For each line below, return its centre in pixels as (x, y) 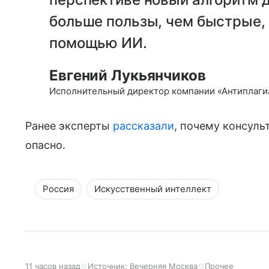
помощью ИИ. (98, 43)
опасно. (46, 145)
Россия (58, 189)
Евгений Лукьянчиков (128, 75)
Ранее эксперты (69, 125)
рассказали (144, 125)
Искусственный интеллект (153, 189)
